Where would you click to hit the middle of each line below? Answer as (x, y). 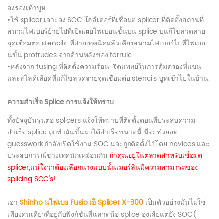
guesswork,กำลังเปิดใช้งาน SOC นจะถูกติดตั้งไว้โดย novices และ (109, 144)
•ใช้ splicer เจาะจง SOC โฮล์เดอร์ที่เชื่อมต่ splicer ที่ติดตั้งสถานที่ (106, 20)
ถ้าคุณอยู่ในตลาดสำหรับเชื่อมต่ (155, 156)
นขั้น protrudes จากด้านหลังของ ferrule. (70, 55)
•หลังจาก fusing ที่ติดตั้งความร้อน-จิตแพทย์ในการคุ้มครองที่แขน (104, 67)
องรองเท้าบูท (26, 8)
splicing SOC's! (32, 179)
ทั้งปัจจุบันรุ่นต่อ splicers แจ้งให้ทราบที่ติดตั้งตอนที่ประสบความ (101, 120)
